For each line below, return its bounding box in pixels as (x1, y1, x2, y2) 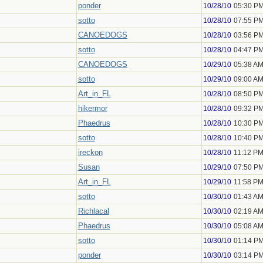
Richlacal (77, 207, 109, 215)
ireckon (77, 148, 103, 157)
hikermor (77, 104, 107, 113)
